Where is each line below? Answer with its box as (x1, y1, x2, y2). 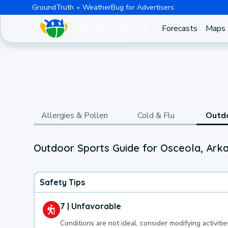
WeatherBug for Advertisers (82, 2, 174, 12)
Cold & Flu (137, 110, 175, 121)
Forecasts (161, 23, 197, 34)
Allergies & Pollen (41, 110, 108, 121)
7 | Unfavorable (60, 201, 121, 211)
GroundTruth (32, 2, 74, 12)
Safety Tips (40, 177, 85, 187)
